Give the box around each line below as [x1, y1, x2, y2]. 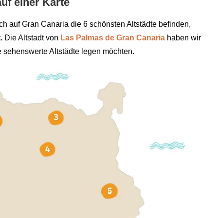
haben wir [165, 34, 201, 42]
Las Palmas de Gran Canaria [60, 34, 165, 42]
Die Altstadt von [2, 34, 60, 42]
